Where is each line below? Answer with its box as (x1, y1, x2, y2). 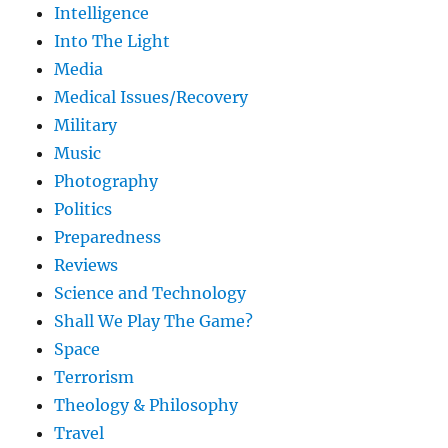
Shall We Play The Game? (54, 311, 254, 332)
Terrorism (54, 367, 135, 388)
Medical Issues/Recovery (54, 87, 249, 108)
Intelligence (54, 3, 150, 24)
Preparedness (54, 227, 162, 248)
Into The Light (54, 31, 171, 52)
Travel (54, 423, 105, 444)
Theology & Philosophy (54, 395, 239, 416)
